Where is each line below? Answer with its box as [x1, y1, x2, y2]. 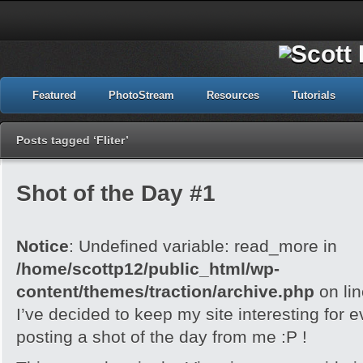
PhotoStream [109, 89, 174, 101]
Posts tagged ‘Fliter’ [16, 134, 129, 147]
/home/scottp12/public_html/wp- [16, 259, 280, 278]
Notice [16, 237, 69, 255]
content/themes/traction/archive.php [16, 282, 314, 301]
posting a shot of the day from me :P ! [16, 327, 307, 346]
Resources [207, 89, 259, 101]
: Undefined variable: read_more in [69, 237, 337, 255]
